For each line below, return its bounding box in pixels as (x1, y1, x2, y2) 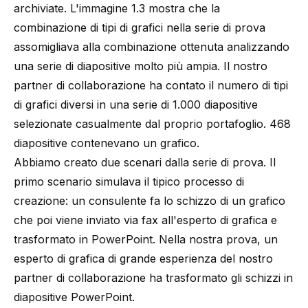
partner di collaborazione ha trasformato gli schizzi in (14, 271, 293, 285)
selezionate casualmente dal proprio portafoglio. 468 (14, 117, 291, 131)
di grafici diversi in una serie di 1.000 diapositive (14, 98, 258, 112)
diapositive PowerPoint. (14, 290, 135, 305)
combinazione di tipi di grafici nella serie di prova (14, 21, 265, 35)
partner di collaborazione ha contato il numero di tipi (14, 78, 288, 93)
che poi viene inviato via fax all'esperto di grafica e (14, 213, 277, 228)
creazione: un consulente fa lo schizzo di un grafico (14, 194, 285, 208)
